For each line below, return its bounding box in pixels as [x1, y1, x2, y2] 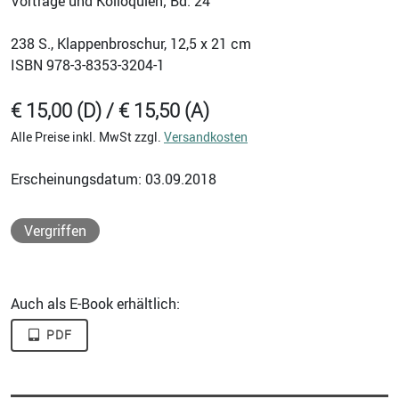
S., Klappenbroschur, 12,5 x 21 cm [35, 33, 251, 53]
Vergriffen [24, 220, 86, 240]
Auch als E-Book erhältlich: [11, 293, 180, 313]
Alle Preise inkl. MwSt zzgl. [11, 127, 164, 145]
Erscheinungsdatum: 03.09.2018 [11, 168, 216, 189]
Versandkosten [164, 127, 248, 145]
